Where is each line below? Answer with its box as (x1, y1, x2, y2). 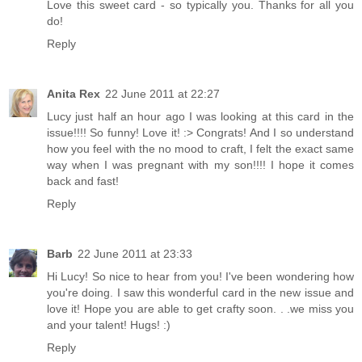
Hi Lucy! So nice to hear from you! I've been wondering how (47, 270, 354, 284)
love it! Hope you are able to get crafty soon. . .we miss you (47, 302, 354, 316)
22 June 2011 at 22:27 (105, 87, 220, 101)
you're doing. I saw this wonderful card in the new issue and (47, 286, 354, 300)
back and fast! (47, 175, 119, 188)
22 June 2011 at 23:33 (78, 247, 192, 261)
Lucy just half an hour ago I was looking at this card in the (47, 110, 354, 124)
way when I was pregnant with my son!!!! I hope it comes (47, 158, 354, 172)
